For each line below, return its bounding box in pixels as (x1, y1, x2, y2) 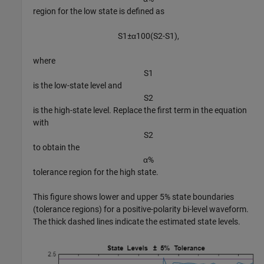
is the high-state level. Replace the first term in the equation (33, 105, 247, 115)
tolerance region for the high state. (33, 167, 159, 177)
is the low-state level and (33, 80, 123, 90)
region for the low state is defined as (33, 6, 165, 16)
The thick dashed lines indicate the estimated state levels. (33, 216, 241, 226)
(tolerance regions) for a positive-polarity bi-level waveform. (33, 204, 249, 214)
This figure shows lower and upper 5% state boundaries (33, 192, 235, 202)
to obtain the (33, 142, 80, 152)
